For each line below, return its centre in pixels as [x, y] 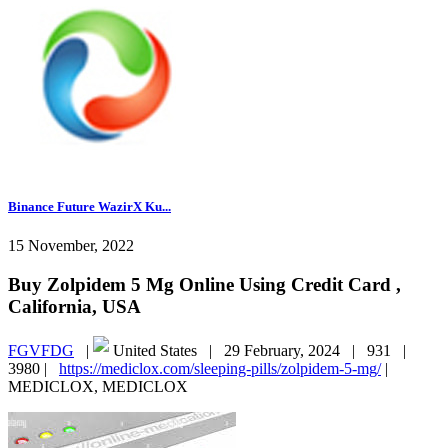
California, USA [74, 306]
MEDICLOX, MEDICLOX [98, 387]
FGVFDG [41, 351]
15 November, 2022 [71, 245]
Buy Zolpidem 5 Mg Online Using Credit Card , [204, 284]
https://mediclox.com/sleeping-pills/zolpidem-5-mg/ [220, 369]
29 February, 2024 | [295, 351]
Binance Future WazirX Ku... [89, 206]
